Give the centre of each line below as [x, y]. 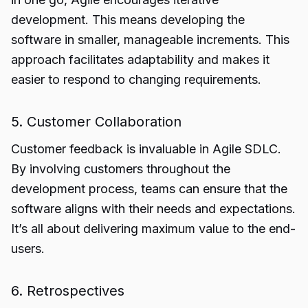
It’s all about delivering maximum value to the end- [153, 229]
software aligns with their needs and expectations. [153, 209]
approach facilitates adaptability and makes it [140, 59]
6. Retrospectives [68, 291]
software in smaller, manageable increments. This [150, 40]
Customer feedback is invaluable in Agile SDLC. [146, 149]
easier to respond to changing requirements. [136, 79]
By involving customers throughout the [121, 169]
